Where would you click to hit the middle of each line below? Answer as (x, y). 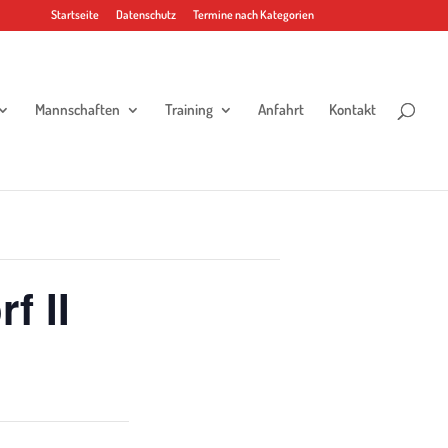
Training (189, 109)
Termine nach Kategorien (253, 14)
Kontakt (352, 109)
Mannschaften (77, 109)
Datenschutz (145, 14)
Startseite (74, 14)
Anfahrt (281, 109)
